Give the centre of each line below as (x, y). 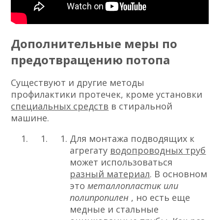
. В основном (179, 174)
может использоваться (121, 162)
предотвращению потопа (91, 60)
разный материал (110, 174)
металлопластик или (133, 186)
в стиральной (141, 106)
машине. (30, 118)
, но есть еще (161, 198)
